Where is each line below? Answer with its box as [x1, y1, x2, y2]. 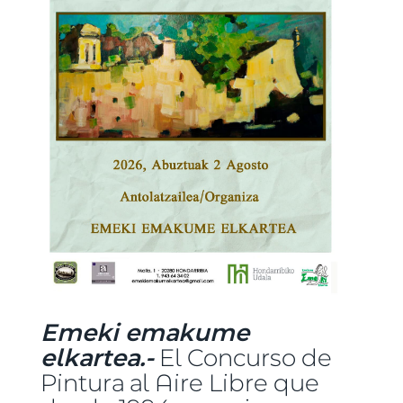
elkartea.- [40, 341, 154, 373]
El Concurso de [153, 341, 332, 373]
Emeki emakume [40, 316, 249, 348]
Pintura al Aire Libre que [40, 366, 319, 399]
